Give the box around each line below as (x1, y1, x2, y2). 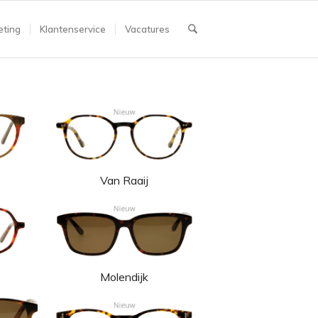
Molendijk (100, 270, 149, 285)
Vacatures (124, 23, 170, 35)
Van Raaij (100, 173, 149, 188)
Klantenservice (39, 23, 106, 35)
